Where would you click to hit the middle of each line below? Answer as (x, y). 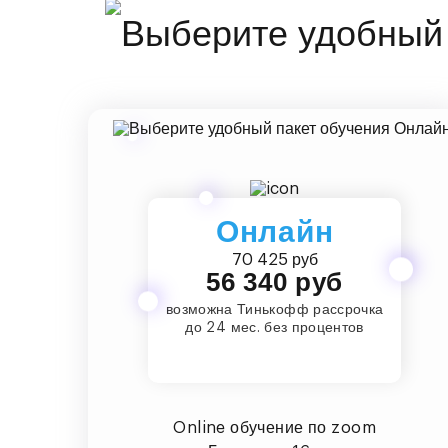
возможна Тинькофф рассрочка (274, 309)
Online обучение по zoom (274, 427)
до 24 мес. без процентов (274, 327)
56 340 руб (274, 281)
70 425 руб (274, 259)
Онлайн (274, 231)
